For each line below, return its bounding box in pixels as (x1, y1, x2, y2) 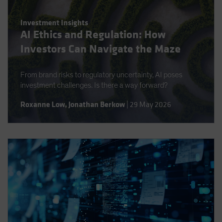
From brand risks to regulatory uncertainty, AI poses (20, 71, 182, 79)
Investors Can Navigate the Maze (20, 42, 181, 56)
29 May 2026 (130, 100, 171, 110)
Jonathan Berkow (68, 99, 125, 110)
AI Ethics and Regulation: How (20, 28, 166, 42)
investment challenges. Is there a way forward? (20, 81, 167, 89)
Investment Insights (20, 17, 88, 28)
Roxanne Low (20, 99, 65, 110)
